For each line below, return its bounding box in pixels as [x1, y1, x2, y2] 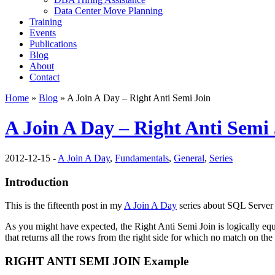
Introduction [5, 175, 69, 188]
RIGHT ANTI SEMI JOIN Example [5, 255, 188, 268]
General [174, 152, 204, 163]
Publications [29, 39, 77, 49]
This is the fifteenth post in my [5, 200, 124, 211]
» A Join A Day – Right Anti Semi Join [58, 93, 211, 103]
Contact [29, 72, 60, 82]
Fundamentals [115, 152, 169, 163]
